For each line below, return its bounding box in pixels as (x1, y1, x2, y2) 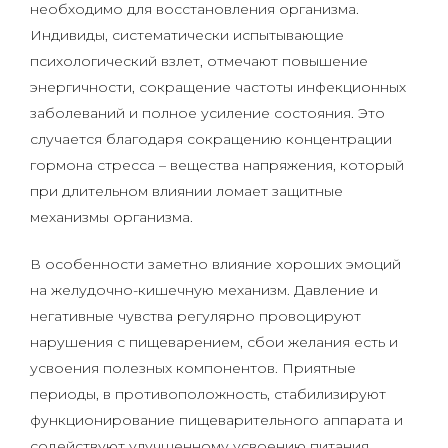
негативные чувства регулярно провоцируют (30, 307, 361, 325)
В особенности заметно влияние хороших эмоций (30, 255, 401, 273)
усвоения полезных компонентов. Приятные (30, 359, 356, 377)
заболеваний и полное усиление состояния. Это (30, 104, 385, 122)
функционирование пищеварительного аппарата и (30, 411, 403, 429)
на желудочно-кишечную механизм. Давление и (30, 281, 378, 299)
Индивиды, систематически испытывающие (30, 26, 344, 44)
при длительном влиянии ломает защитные (30, 182, 343, 200)
